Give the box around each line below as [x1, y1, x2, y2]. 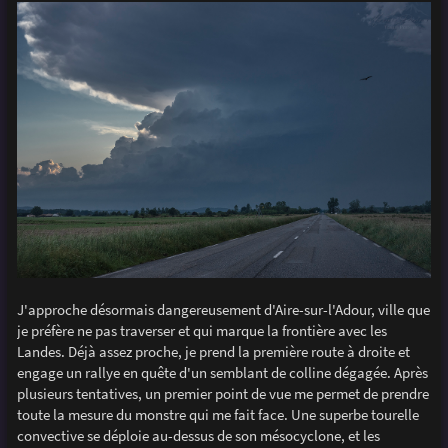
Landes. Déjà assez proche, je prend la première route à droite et [16, 342, 410, 362]
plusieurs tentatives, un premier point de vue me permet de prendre [16, 384, 429, 404]
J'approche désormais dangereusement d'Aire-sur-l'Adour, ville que [16, 300, 430, 320]
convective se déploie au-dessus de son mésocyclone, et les [16, 426, 380, 446]
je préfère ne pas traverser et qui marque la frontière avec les [16, 321, 387, 341]
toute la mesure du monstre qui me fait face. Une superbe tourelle [16, 405, 419, 425]
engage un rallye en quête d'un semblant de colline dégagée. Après [16, 363, 428, 383]
